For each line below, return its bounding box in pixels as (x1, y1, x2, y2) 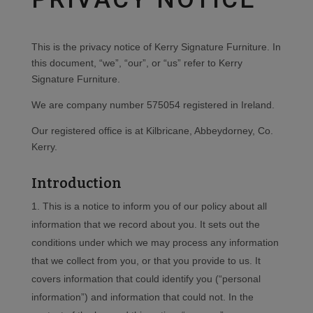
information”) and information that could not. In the (31, 291, 254, 303)
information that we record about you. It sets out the (31, 219, 260, 231)
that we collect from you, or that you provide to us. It (31, 255, 261, 267)
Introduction (31, 175, 122, 192)
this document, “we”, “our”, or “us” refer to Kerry (31, 57, 242, 69)
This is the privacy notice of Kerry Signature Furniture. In (31, 41, 281, 53)
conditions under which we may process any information (31, 237, 279, 249)
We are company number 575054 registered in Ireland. (31, 99, 275, 111)
